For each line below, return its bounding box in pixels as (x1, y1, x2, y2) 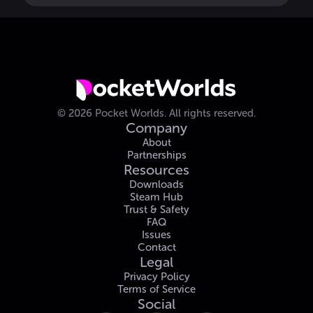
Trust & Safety (124, 203, 189, 217)
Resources (124, 161, 189, 179)
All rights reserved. (169, 107, 256, 120)
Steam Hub (130, 191, 183, 204)
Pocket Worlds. (92, 107, 166, 120)
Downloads (129, 178, 184, 191)
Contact (137, 241, 176, 254)
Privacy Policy (123, 270, 190, 284)
